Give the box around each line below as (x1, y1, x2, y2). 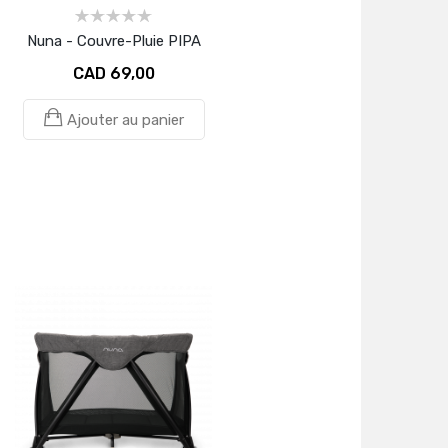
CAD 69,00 (72, 63, 155, 83)
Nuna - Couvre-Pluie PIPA (26, 31, 201, 50)
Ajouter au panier (66, 110, 184, 129)
